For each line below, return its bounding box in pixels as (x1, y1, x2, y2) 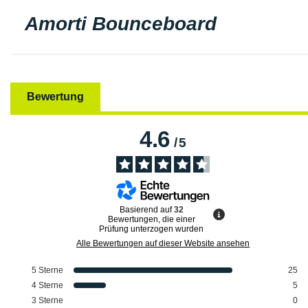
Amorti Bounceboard (25, 13, 217, 34)
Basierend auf (119, 204, 174, 214)
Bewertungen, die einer (107, 214, 195, 224)
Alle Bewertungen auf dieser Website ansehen (76, 238, 250, 248)
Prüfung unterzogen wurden (99, 223, 204, 234)
